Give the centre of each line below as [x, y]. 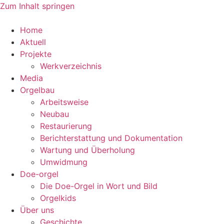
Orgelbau [37, 90]
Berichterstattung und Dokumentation [111, 138]
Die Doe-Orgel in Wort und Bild [99, 186]
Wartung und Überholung [87, 150]
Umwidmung [64, 162]
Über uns [37, 210]
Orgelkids [58, 198]
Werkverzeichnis [71, 66]
